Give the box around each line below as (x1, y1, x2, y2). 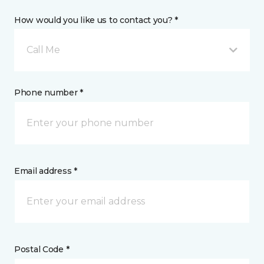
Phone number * (14, 87, 84, 98)
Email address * (14, 166, 77, 176)
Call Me (27, 44, 60, 55)
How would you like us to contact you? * (14, 15, 179, 25)
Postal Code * (14, 244, 70, 255)
